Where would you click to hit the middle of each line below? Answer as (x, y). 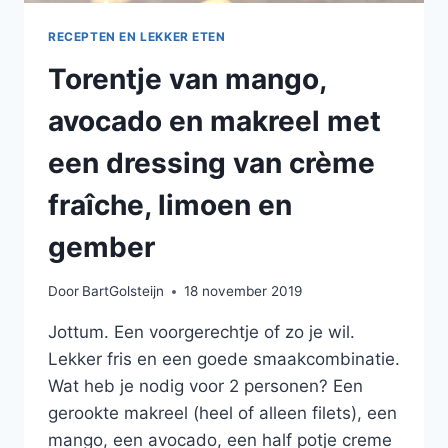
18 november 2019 (243, 291)
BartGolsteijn (123, 291)
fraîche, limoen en (170, 204)
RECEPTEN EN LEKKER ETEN (137, 36)
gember (101, 246)
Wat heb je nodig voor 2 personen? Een (205, 386)
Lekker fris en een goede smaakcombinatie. (224, 359)
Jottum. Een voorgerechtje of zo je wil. (201, 332)
